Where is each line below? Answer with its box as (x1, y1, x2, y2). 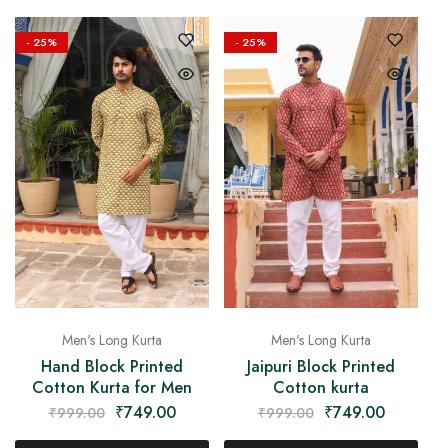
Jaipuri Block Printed (247, 354, 395, 378)
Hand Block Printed (41, 354, 183, 378)
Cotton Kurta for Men (32, 375, 192, 399)
